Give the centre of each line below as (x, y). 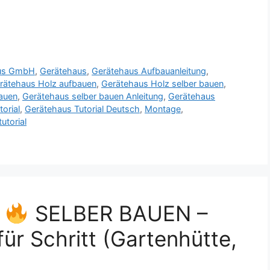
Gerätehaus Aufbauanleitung (149, 71)
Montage (163, 109)
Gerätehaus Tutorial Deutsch (82, 109)
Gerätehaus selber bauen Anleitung (93, 96)
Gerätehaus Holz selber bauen (162, 84)
